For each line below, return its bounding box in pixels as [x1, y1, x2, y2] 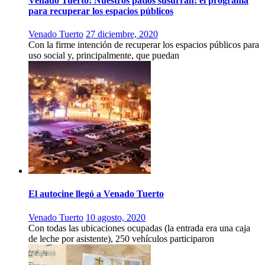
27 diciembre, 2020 [86, 29, 158, 40]
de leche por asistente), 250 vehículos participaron [28, 233, 214, 244]
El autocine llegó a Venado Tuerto [28, 189, 164, 199]
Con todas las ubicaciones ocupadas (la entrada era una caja [28, 222, 250, 233]
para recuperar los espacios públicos [28, 5, 173, 16]
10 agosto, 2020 [86, 212, 146, 222]
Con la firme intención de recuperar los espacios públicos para [28, 40, 259, 50]
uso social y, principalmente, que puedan [28, 50, 179, 61]
